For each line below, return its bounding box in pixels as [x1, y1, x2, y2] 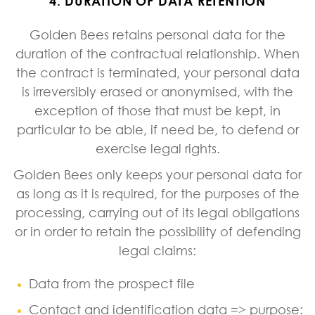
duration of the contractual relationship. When [15, 45, 300, 61]
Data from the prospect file [29, 275, 195, 291]
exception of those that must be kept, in [34, 102, 281, 118]
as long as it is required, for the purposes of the [15, 185, 300, 201]
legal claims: [119, 242, 196, 258]
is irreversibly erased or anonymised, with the [22, 83, 293, 99]
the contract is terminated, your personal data [15, 64, 300, 80]
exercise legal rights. [95, 140, 220, 156]
